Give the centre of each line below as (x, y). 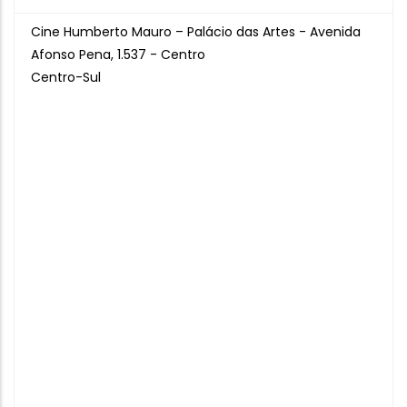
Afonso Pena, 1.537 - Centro (118, 55)
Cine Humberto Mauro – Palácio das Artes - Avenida (196, 32)
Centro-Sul (66, 77)
